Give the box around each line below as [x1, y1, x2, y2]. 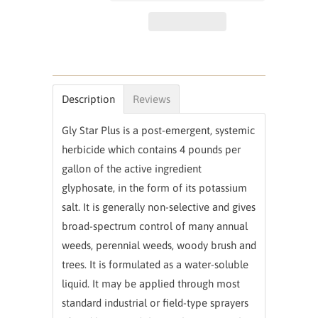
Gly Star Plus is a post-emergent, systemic [62, 124, 255, 136]
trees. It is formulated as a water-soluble [62, 258, 248, 270]
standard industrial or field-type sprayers [62, 297, 248, 309]
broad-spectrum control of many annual [62, 220, 248, 232]
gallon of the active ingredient [62, 163, 202, 175]
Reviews [133, 93, 170, 105]
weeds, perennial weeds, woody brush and [62, 239, 256, 251]
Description [62, 93, 115, 105]
